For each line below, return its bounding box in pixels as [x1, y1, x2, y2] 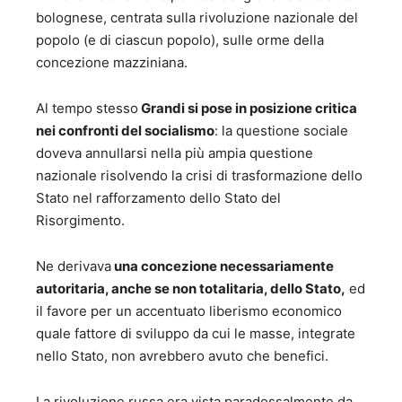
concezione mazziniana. [36, 54, 188, 72]
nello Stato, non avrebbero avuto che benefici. [36, 347, 328, 365]
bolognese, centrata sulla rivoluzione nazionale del [36, 9, 358, 27]
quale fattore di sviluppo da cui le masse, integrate [36, 325, 355, 343]
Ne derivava [36, 258, 111, 275]
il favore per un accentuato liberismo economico [36, 302, 342, 320]
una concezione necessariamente [111, 258, 334, 275]
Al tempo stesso [36, 100, 138, 118]
